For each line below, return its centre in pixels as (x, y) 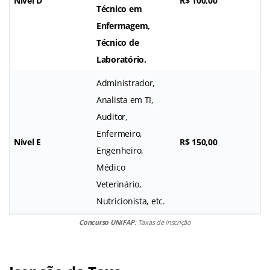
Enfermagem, (124, 25)
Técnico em (119, 8)
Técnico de (118, 42)
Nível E (28, 142)
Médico (111, 167)
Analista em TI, (125, 99)
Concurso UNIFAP (107, 222)
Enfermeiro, (120, 133)
